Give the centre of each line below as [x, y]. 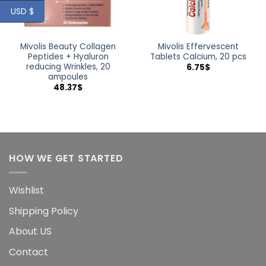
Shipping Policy [44, 211]
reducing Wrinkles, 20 [68, 66]
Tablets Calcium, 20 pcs [198, 56]
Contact [28, 252]
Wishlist [26, 191]
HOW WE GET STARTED [66, 158]
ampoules [68, 77]
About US [30, 232]
